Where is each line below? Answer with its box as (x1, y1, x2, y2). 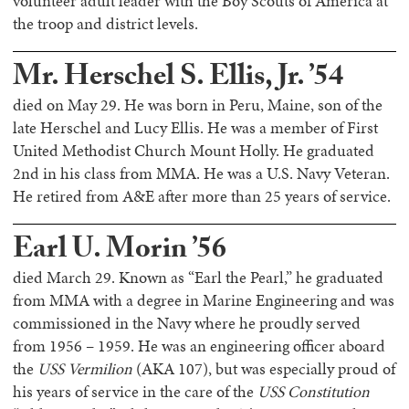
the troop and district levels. (13, 13, 198, 35)
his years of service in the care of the (13, 381, 257, 403)
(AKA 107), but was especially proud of (132, 358, 395, 380)
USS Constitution (257, 381, 370, 403)
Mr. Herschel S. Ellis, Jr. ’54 (13, 55, 343, 104)
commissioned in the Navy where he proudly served (13, 312, 361, 334)
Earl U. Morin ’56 (13, 227, 226, 277)
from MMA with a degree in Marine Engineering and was (13, 289, 394, 311)
